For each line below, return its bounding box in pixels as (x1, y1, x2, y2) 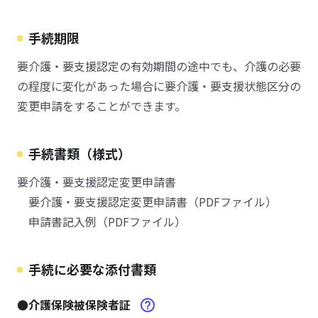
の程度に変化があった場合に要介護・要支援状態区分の (17, 77, 301, 94)
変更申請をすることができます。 (17, 97, 186, 114)
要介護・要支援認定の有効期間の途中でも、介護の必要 (17, 57, 301, 75)
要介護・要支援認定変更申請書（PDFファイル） (17, 193, 277, 210)
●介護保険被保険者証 (17, 296, 133, 313)
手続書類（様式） (28, 144, 131, 163)
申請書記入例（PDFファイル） (17, 213, 186, 230)
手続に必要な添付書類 (28, 260, 156, 278)
